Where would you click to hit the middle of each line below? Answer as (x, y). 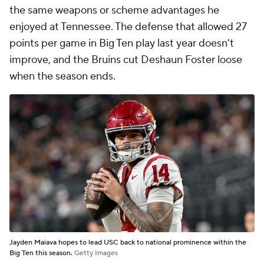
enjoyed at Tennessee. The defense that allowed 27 (128, 27)
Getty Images (96, 253)
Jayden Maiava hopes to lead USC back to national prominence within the (128, 243)
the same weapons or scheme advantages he (114, 11)
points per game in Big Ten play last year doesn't (122, 44)
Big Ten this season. (42, 253)
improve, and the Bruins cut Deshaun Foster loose (126, 60)
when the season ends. (62, 77)
